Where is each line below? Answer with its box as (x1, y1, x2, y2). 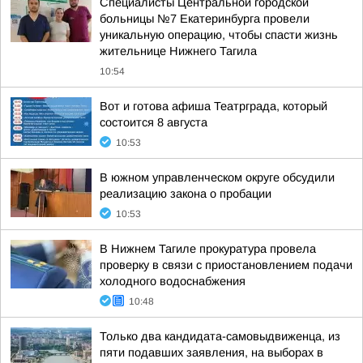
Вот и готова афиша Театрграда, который (100, 100, 327, 113)
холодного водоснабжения (100, 275, 246, 288)
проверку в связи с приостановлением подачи (100, 258, 352, 271)
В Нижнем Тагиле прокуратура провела (100, 242, 316, 255)
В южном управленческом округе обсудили (100, 171, 335, 184)
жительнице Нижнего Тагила (100, 45, 257, 58)
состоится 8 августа (100, 116, 207, 129)
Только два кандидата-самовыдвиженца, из (100, 330, 340, 343)
